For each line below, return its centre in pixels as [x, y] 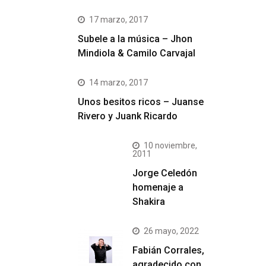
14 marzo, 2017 [118, 83]
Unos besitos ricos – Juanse [141, 102]
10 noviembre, [170, 145]
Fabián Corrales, [168, 250]
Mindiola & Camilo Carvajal [137, 53]
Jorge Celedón [165, 173]
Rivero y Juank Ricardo [128, 116]
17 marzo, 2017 [118, 20]
